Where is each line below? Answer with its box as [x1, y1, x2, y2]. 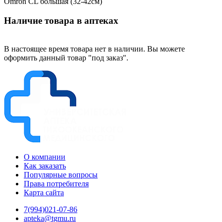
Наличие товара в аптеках [4, 15, 118, 26]
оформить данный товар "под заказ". [4, 53, 128, 62]
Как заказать [24, 161, 66, 170]
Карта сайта [24, 188, 64, 197]
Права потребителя [24, 179, 89, 188]
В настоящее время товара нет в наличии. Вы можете [4, 44, 185, 53]
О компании [24, 152, 65, 161]
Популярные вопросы [24, 170, 98, 179]
